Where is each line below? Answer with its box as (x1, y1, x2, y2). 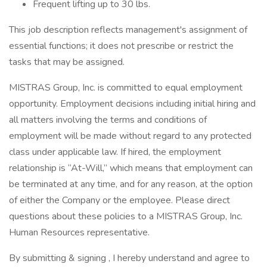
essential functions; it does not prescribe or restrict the (9, 39, 234, 52)
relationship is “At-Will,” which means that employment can (9, 162, 253, 175)
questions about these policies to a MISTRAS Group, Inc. (9, 210, 243, 223)
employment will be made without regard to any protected (9, 129, 252, 142)
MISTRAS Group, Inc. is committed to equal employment (9, 81, 243, 94)
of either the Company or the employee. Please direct (9, 194, 230, 207)
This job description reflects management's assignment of (9, 23, 247, 36)
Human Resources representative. (9, 226, 150, 239)
